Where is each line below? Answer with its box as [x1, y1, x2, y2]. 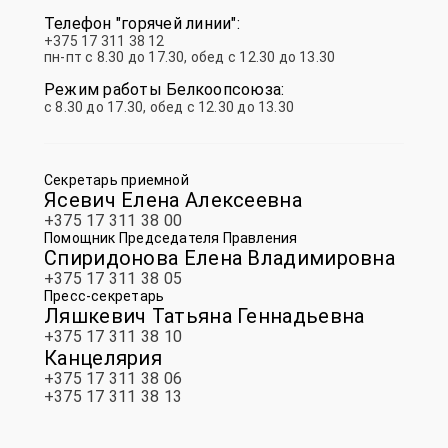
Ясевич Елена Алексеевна [44, 188, 302, 212]
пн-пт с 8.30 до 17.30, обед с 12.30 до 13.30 [44, 49, 336, 65]
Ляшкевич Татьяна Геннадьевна [44, 304, 365, 328]
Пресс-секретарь [44, 288, 165, 304]
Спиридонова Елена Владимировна [44, 246, 395, 270]
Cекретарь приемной [44, 172, 189, 188]
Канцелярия [44, 346, 162, 370]
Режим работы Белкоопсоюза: [44, 80, 285, 99]
